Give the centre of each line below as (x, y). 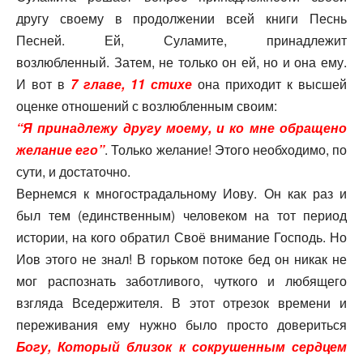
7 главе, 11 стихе (131, 84)
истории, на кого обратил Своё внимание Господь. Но (181, 237)
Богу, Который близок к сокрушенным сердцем (181, 347)
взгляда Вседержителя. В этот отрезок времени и (181, 303)
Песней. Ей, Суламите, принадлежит (181, 41)
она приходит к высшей (269, 84)
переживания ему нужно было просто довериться (181, 325)
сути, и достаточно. (73, 172)
